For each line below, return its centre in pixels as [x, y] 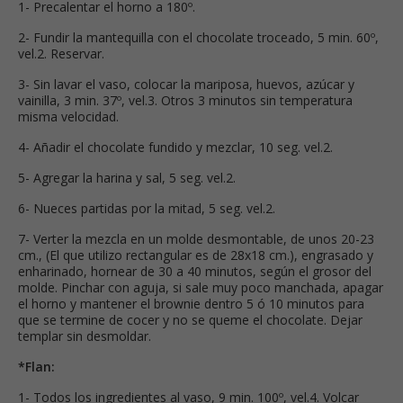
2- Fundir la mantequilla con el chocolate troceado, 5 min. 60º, [198, 37]
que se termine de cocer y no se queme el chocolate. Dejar [190, 319]
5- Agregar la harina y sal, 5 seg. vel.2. [127, 177]
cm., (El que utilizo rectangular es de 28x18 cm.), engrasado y [196, 255]
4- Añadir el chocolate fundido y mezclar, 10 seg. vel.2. [175, 147]
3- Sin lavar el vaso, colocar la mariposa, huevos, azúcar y [186, 84]
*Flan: [36, 366]
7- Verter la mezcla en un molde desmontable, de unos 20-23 [196, 238]
